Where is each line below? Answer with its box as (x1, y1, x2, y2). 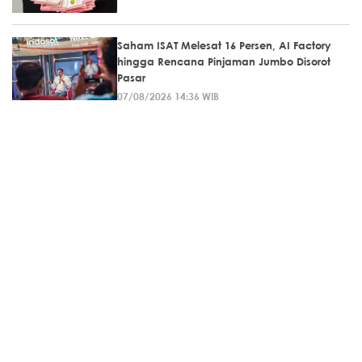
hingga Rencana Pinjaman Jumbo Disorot (117, 54, 330, 68)
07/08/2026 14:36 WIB (117, 89, 219, 103)
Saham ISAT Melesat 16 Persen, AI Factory (117, 38, 331, 52)
